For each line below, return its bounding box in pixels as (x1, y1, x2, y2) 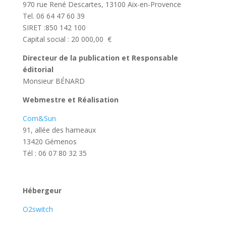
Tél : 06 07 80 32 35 (22, 148, 87, 158)
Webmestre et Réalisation (22, 95, 119, 104)
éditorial (22, 65, 53, 74)
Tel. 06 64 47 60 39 (22, 11, 85, 21)
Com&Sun (22, 114, 56, 123)
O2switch (22, 204, 53, 214)
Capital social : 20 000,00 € (22, 34, 111, 44)
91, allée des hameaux (22, 125, 96, 135)
